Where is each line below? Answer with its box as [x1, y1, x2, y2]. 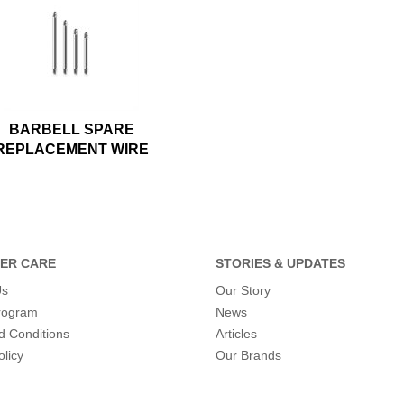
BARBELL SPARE [8, 121, 134, 137]
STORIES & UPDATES [216, 255, 345, 271]
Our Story [216, 282, 271, 298]
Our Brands [216, 347, 281, 363]
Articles [216, 326, 257, 341]
